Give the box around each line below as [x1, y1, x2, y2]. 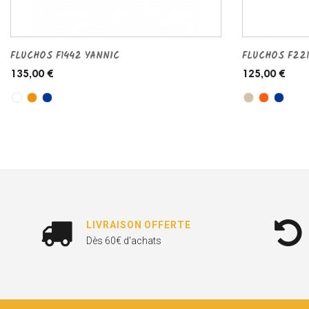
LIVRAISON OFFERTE [86, 219, 191, 231]
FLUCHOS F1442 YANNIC [10, 48, 119, 64]
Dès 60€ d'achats [86, 235, 162, 247]
